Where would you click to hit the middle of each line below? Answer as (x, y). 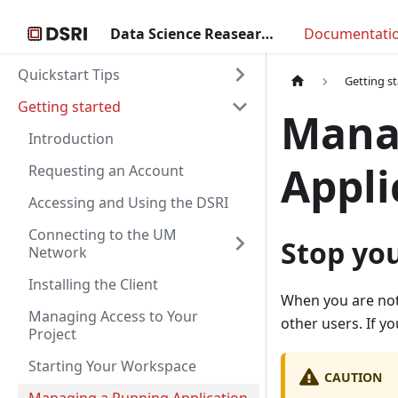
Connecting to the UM (103, 235)
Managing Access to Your (113, 316)
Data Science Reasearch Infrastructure (267, 34)
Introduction (71, 139)
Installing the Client (93, 284)
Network (58, 252)
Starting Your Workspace (112, 366)
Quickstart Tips (69, 75)
